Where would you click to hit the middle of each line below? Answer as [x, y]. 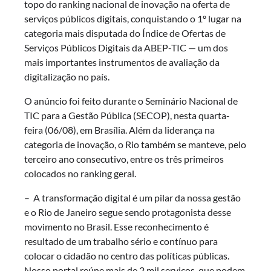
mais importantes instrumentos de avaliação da [122, 62]
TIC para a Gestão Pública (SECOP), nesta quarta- [127, 116]
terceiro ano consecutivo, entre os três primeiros [124, 159]
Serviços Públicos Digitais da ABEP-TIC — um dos [126, 48]
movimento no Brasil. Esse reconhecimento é [116, 227]
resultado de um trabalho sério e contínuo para [121, 241]
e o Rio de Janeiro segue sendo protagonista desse [128, 212]
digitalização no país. [67, 77]
